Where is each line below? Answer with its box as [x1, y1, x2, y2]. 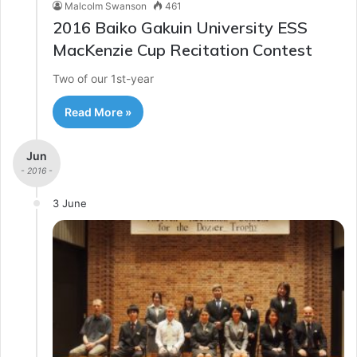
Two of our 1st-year [53, 71, 154, 85]
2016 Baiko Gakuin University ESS [53, 17, 308, 37]
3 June [53, 196, 87, 210]
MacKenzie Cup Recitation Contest [53, 39, 312, 60]
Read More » [65, 104, 131, 119]
